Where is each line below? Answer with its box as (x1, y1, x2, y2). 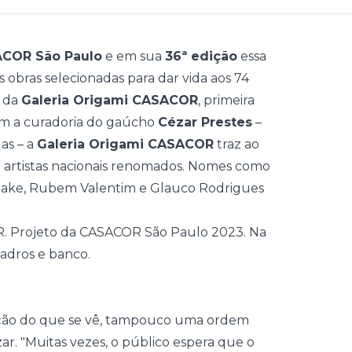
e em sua (102, 49, 165, 64)
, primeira (198, 93, 255, 108)
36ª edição (165, 49, 237, 64)
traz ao (214, 137, 259, 152)
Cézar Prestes (158, 115, 252, 130)
